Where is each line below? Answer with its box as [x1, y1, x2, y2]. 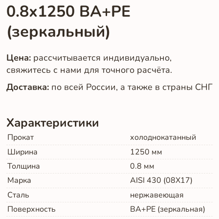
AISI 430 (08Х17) [130, 175, 193, 186]
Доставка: [6, 80, 51, 93]
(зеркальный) [6, 21, 110, 42]
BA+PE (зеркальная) [130, 204, 205, 215]
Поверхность [7, 204, 56, 215]
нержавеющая [130, 189, 184, 200]
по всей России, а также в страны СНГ [51, 80, 213, 93]
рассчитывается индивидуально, [33, 51, 172, 64]
